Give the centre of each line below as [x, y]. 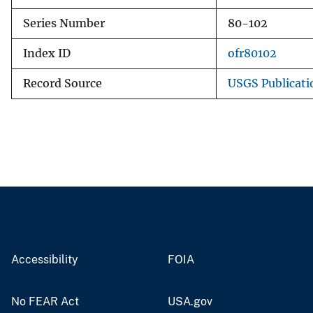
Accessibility [45, 259]
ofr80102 [252, 53]
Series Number [64, 23]
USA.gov [190, 301]
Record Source [63, 83]
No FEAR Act [45, 301]
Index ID [47, 53]
